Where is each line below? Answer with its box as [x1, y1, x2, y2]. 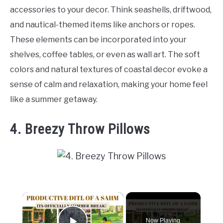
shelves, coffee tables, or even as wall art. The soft [10, 49, 200, 59]
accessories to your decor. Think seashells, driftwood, [10, 4, 212, 14]
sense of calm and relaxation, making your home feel [10, 79, 208, 89]
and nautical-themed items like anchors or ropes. [10, 19, 195, 29]
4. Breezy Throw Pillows [10, 120, 150, 137]
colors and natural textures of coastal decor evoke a [10, 64, 208, 74]
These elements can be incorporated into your [10, 34, 187, 44]
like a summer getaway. [10, 94, 98, 104]
